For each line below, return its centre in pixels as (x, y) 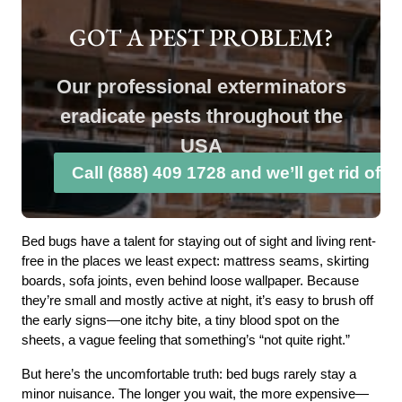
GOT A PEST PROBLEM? (201, 37)
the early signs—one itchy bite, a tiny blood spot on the (181, 320)
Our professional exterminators (201, 87)
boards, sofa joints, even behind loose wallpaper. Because (191, 281)
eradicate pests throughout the (201, 117)
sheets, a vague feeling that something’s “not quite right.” (186, 340)
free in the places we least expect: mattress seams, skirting (196, 261)
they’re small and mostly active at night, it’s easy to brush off (198, 301)
